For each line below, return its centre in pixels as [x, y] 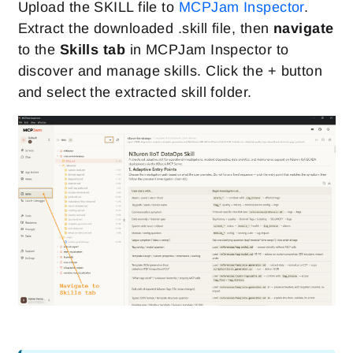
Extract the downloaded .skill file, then [145, 29]
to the [39, 50]
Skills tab [93, 50]
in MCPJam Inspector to [207, 50]
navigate [303, 29]
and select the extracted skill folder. [135, 93]
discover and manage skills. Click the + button [170, 71]
